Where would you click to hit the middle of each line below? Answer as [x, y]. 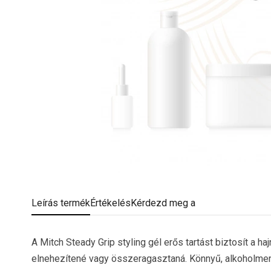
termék [74, 203]
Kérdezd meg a [163, 203]
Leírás [45, 203]
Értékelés [110, 203]
